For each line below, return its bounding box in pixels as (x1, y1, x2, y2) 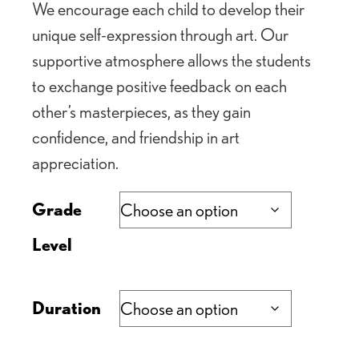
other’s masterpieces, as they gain (32, 101, 251, 123)
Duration (32, 297, 101, 319)
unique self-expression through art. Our (32, 24, 288, 46)
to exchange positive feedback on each (32, 75, 287, 97)
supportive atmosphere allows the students (32, 50, 311, 71)
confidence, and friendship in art (32, 127, 240, 148)
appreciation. (32, 152, 119, 174)
